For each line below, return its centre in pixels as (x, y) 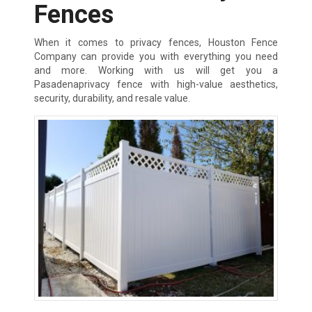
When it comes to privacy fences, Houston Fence (156, 43)
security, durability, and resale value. (112, 99)
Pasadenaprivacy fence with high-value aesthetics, (156, 85)
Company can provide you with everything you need (156, 57)
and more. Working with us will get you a (156, 71)
